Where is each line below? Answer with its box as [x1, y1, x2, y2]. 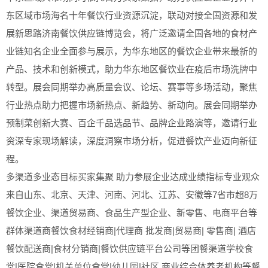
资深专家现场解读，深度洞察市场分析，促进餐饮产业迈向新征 [6, 135, 257, 146]
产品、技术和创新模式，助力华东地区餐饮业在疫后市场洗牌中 [6, 63, 257, 74]
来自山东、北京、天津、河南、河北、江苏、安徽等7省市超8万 [6, 189, 258, 200]
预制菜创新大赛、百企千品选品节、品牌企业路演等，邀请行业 [6, 117, 257, 128]
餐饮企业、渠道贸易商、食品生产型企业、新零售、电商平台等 [6, 207, 257, 218]
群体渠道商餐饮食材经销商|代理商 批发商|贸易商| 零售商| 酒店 [6, 225, 256, 236]
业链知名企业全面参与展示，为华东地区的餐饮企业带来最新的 [6, 45, 257, 56]
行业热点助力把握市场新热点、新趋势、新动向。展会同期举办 [6, 99, 257, 110]
